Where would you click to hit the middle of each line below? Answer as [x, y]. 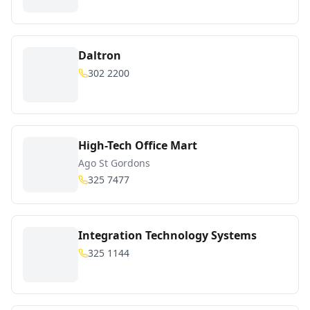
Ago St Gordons [114, 163]
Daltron [100, 55]
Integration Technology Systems [167, 235]
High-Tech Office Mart [138, 145]
